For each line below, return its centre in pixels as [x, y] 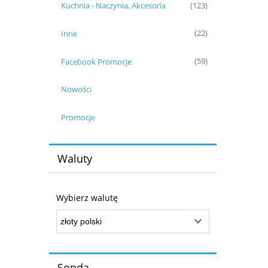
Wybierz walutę [87, 198]
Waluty [74, 158]
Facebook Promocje [96, 61]
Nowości [76, 89]
